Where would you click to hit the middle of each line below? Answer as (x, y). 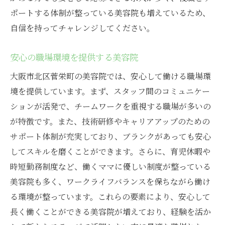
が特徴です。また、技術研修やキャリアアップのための (110, 122)
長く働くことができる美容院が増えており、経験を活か (110, 212)
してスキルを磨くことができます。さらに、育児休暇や (110, 152)
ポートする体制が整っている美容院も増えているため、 (110, 13)
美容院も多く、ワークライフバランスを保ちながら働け (110, 182)
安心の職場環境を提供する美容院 (74, 57)
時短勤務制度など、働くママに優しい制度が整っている (110, 167)
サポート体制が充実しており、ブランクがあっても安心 (110, 137)
